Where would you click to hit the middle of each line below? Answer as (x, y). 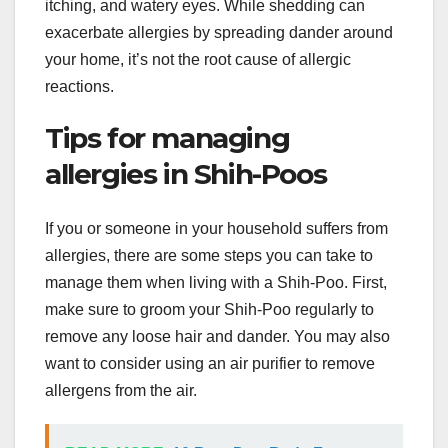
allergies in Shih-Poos (186, 174)
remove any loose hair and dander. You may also (217, 336)
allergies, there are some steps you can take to (209, 255)
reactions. (79, 87)
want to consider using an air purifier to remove (210, 363)
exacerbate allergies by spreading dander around (219, 33)
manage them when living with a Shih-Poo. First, (216, 282)
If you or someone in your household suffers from (216, 228)
